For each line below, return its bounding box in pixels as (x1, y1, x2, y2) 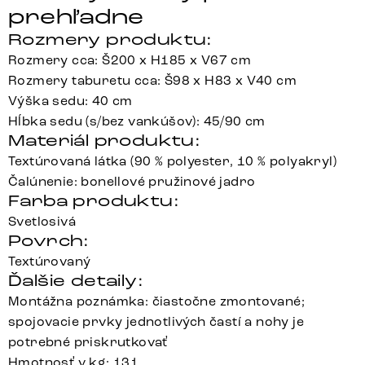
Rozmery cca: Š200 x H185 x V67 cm (8, 52, 252, 68)
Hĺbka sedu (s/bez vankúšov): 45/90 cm (8, 113, 266, 130)
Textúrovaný (8, 253, 91, 270)
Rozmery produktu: (8, 29, 213, 51)
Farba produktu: (8, 191, 179, 212)
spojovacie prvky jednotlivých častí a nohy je (8, 314, 304, 330)
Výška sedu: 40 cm (8, 93, 133, 109)
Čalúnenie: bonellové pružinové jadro (8, 174, 256, 190)
